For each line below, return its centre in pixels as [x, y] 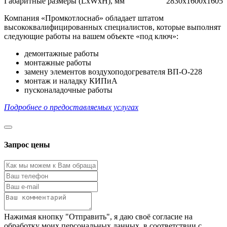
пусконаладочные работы [68, 90]
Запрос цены [27, 144]
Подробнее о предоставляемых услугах [71, 107]
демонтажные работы [62, 54]
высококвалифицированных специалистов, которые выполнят [112, 27]
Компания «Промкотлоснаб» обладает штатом [84, 18]
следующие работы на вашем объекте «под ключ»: [91, 36]
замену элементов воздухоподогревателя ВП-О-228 [113, 72]
